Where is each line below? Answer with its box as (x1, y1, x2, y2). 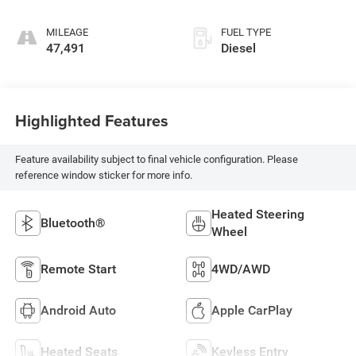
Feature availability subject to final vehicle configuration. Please (14, 153, 298, 166)
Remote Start (40, 261, 116, 277)
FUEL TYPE (221, 25, 271, 38)
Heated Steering (211, 206, 304, 222)
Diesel (221, 40, 256, 56)
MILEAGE (45, 25, 88, 38)
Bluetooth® (40, 215, 106, 230)
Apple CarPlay (211, 302, 292, 318)
